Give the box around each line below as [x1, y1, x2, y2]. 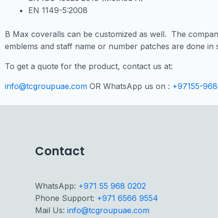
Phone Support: [35, 193, 97, 203]
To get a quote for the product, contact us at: [5, 61, 173, 72]
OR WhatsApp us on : [87, 81, 172, 91]
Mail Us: [35, 205, 67, 215]
